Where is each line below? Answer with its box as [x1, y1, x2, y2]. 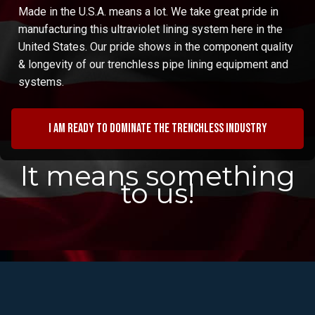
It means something [20, 158, 295, 193]
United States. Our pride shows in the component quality [18, 40, 293, 54]
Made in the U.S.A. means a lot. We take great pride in [18, 5, 278, 19]
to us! [120, 176, 195, 210]
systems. [18, 75, 64, 89]
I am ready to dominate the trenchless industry [48, 120, 267, 136]
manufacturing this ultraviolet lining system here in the [18, 22, 283, 37]
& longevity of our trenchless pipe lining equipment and [18, 58, 288, 72]
